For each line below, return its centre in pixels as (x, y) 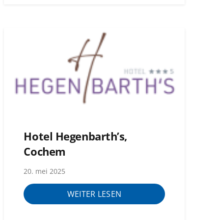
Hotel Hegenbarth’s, (75, 136)
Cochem (45, 151)
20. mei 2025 (45, 171)
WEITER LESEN (94, 194)
